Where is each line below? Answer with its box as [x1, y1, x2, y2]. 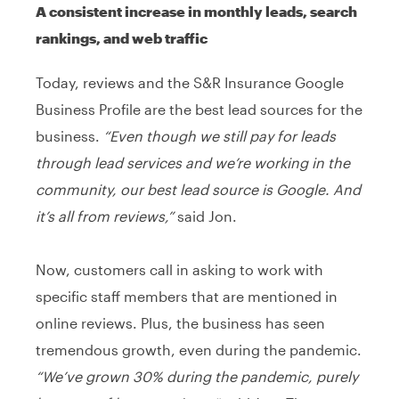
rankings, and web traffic [36, 28, 208, 46]
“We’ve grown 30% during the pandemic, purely [36, 367, 358, 385]
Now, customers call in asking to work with [36, 260, 323, 278]
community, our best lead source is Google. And [36, 180, 361, 198]
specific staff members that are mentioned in [36, 287, 338, 305]
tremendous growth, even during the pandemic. [36, 340, 362, 358]
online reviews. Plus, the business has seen [36, 313, 325, 331]
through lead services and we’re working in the [36, 153, 350, 171]
